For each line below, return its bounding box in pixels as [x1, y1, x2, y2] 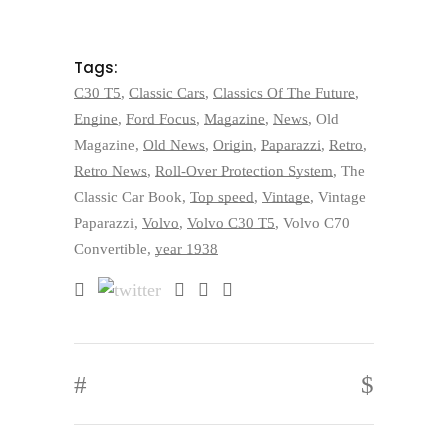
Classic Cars [129, 85, 205, 101]
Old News [143, 137, 205, 153]
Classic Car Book [74, 189, 182, 205]
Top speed [190, 189, 254, 205]
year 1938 [155, 241, 218, 257]
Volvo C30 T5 [187, 215, 275, 231]
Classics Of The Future [213, 85, 355, 101]
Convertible [74, 241, 147, 257]
